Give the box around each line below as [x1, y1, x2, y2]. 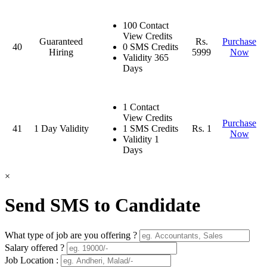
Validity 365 [123, 52, 169, 63]
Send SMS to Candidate [5, 194, 200, 216]
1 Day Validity [33, 123, 89, 133]
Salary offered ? [5, 242, 64, 253]
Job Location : [5, 254, 58, 265]
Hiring [49, 46, 73, 57]
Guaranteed [39, 36, 83, 46]
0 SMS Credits [123, 41, 178, 52]
